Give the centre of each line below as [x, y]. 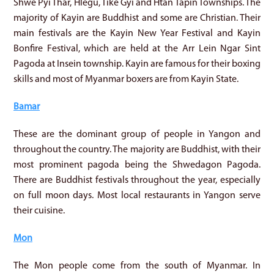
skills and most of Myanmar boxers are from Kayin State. [126, 79]
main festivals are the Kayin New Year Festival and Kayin [137, 33]
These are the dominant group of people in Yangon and [137, 134]
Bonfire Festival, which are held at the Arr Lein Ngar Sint [137, 49]
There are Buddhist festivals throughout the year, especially [137, 180]
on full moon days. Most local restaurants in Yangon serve [137, 195]
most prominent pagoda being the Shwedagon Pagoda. [137, 165]
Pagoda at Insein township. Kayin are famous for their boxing [137, 64]
